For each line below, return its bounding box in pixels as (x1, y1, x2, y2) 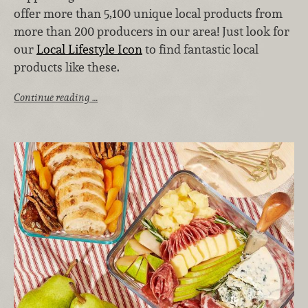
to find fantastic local (142, 41, 258, 57)
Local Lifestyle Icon (36, 41, 142, 57)
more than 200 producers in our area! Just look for (14, 23, 289, 39)
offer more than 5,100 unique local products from (14, 5, 283, 21)
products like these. (14, 58, 120, 75)
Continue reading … (14, 91, 98, 104)
